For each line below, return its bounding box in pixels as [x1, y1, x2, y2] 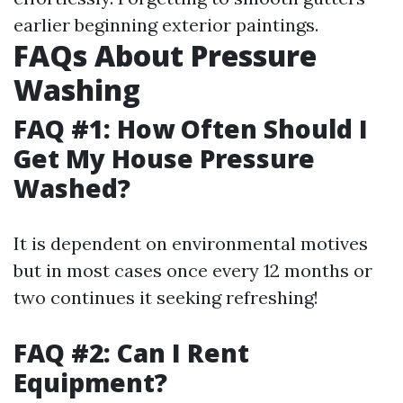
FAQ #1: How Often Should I [13, 112, 368, 146]
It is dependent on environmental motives [13, 232, 368, 255]
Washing [13, 70, 140, 109]
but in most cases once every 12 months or [13, 259, 372, 282]
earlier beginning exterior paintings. [13, 13, 318, 36]
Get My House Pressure [13, 141, 315, 175]
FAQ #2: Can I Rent [13, 336, 249, 370]
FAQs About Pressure [13, 36, 317, 75]
